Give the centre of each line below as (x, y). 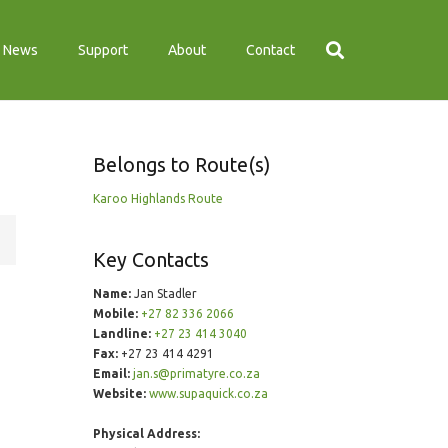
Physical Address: (146, 433)
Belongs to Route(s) (181, 165)
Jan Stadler (163, 293)
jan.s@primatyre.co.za (196, 373)
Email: (111, 373)
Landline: (121, 333)
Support (103, 50)
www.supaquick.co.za (208, 393)
